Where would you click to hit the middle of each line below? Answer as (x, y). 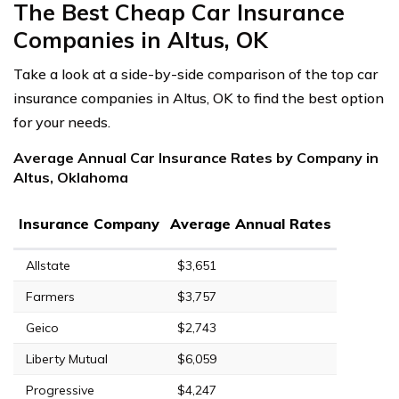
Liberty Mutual (67, 358)
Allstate (48, 265)
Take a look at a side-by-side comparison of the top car (195, 73)
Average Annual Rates (251, 223)
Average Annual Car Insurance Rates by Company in (196, 157)
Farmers (50, 296)
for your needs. (62, 122)
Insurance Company (89, 223)
